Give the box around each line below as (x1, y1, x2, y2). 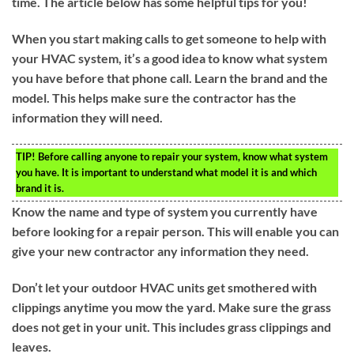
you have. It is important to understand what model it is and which (16, 165, 317, 179)
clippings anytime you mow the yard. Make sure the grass (12, 299, 331, 314)
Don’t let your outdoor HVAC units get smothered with (12, 279, 317, 295)
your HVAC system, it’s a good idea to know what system (12, 50, 327, 66)
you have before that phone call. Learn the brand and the (12, 70, 328, 85)
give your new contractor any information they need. (12, 243, 309, 258)
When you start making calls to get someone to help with (12, 30, 326, 46)
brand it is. (16, 181, 64, 194)
